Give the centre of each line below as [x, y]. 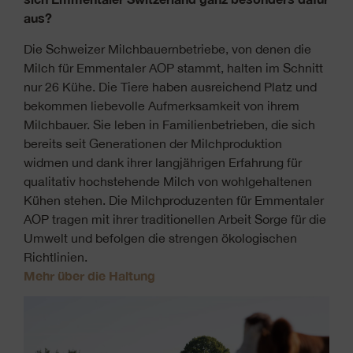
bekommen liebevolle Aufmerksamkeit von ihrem [162, 105]
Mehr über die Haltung [89, 275]
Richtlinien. [56, 256]
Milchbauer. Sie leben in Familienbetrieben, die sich [169, 124]
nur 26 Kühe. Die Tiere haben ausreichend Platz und [170, 86]
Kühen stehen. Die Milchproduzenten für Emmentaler [174, 200]
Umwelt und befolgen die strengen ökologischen [160, 238]
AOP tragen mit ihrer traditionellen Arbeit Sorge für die [175, 219]
